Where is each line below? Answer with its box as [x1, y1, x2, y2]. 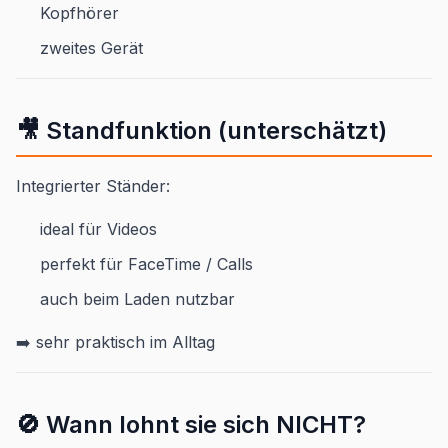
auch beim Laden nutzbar [40, 288, 235, 309]
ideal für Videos [40, 218, 157, 239]
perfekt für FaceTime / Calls [40, 253, 253, 274]
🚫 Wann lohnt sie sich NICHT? [16, 409, 366, 439]
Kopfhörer [40, 2, 119, 23]
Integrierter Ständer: [16, 175, 170, 196]
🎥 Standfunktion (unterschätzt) [16, 115, 387, 145]
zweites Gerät [40, 37, 143, 58]
